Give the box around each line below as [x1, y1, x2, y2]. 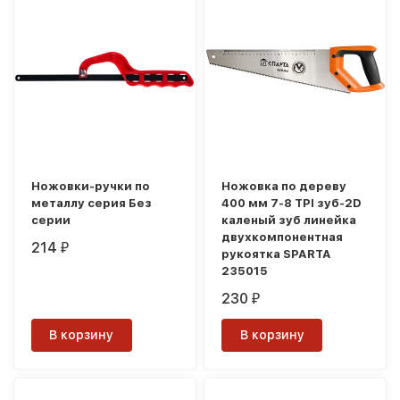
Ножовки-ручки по [31, 179, 151, 194]
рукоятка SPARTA [221, 247, 332, 262]
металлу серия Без [31, 196, 153, 211]
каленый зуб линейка [221, 213, 357, 228]
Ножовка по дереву [221, 179, 347, 194]
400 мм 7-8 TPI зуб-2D [221, 196, 362, 211]
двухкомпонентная [221, 230, 344, 245]
